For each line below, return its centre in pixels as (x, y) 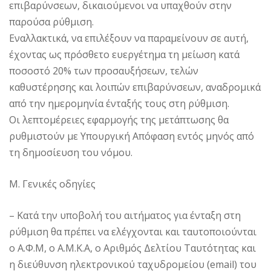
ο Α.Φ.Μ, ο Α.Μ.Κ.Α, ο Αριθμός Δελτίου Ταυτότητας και (132, 248)
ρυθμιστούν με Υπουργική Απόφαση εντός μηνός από (132, 136)
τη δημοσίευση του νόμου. (71, 152)
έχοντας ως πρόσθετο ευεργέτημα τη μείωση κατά (124, 54)
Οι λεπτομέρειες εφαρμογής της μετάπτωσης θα (119, 119)
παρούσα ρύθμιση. (51, 21)
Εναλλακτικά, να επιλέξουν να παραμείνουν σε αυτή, (129, 38)
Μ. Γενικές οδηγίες (52, 184)
